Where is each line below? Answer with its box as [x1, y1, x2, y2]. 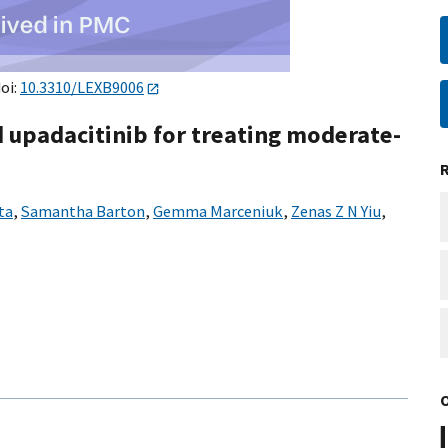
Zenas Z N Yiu [291, 201, 381, 222]
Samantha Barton [21, 201, 145, 222]
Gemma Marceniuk [153, 201, 283, 222]
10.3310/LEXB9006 [20, 77, 144, 97]
